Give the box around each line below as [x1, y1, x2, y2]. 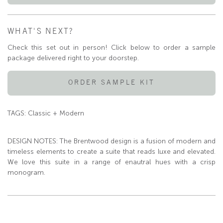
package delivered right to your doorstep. [7, 53, 139, 62]
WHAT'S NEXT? [7, 26, 74, 35]
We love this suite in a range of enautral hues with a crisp [7, 157, 216, 166]
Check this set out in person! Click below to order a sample [7, 43, 216, 52]
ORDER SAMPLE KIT [68, 78, 155, 86]
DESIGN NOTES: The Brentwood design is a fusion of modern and [7, 136, 216, 145]
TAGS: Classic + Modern [7, 109, 84, 117]
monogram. [7, 168, 45, 177]
